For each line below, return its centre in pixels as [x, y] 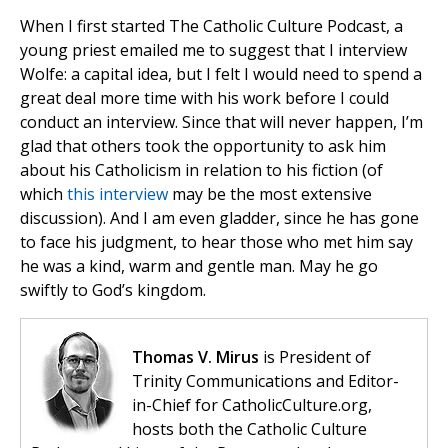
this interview [117, 194]
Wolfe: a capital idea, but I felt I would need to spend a [221, 74]
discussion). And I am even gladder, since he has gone [219, 218]
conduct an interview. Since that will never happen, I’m [221, 122]
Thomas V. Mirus [195, 357]
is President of [315, 357]
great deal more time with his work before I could [204, 98]
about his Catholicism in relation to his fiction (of [201, 170]
